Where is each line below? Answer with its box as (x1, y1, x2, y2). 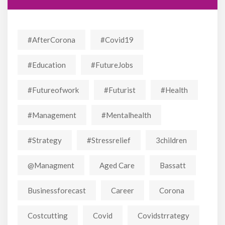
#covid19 (100, 35, 134, 44)
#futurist (104, 85, 136, 94)
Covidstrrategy (138, 210, 189, 220)
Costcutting (28, 210, 68, 220)
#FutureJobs (91, 60, 133, 69)
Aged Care (99, 160, 135, 170)
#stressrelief (87, 135, 131, 145)
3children (156, 135, 187, 145)
